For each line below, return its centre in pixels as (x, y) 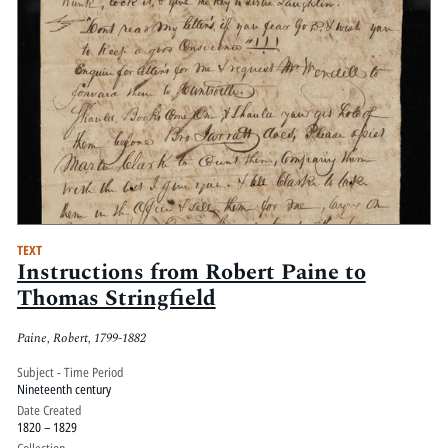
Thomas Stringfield (116, 299)
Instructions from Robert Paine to (191, 273)
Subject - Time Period (70, 371)
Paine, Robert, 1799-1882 (81, 337)
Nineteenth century (63, 388)
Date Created (49, 409)
